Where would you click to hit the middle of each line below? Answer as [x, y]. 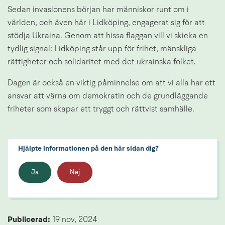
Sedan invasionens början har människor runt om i [98, 10]
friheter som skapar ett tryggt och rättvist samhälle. [101, 110]
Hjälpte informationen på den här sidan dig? [88, 149]
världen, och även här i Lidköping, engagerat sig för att [106, 23]
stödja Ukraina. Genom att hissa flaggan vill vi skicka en [108, 36]
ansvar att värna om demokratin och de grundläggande [108, 97]
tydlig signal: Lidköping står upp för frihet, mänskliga [102, 49]
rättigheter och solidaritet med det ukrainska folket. [102, 63]
